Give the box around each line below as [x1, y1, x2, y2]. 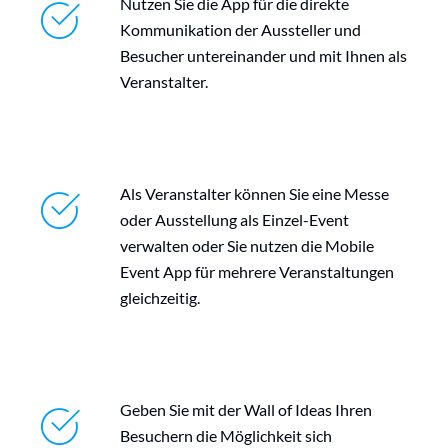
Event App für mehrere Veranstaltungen [120, 262, 394, 282]
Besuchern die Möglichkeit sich [120, 426, 332, 446]
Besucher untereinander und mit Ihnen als [120, 46, 407, 66]
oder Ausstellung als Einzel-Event [120, 210, 349, 230]
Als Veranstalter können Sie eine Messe [120, 184, 389, 204]
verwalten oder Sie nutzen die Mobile [120, 236, 374, 256]
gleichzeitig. [120, 288, 200, 308]
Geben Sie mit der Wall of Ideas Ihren [120, 400, 372, 420]
